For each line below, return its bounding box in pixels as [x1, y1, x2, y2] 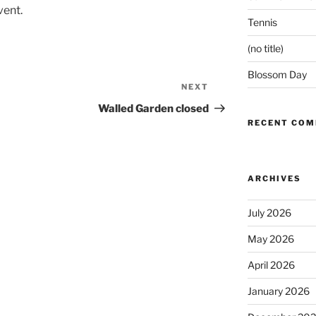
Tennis [247, 16, 277, 28]
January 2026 [247, 285, 310, 297]
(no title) [247, 42, 284, 54]
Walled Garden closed [98, 102, 209, 116]
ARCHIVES [247, 174, 301, 183]
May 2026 [247, 233, 294, 245]
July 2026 [247, 207, 291, 219]
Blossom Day [247, 68, 307, 80]
